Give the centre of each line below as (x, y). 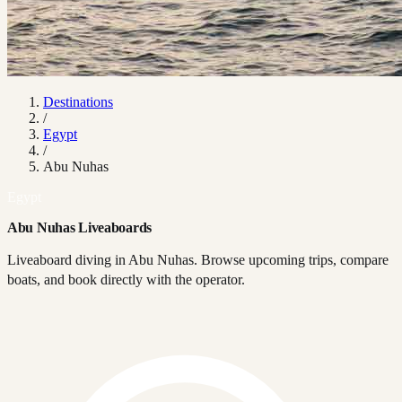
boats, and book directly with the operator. (126, 280)
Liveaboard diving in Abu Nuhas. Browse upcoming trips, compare (198, 260)
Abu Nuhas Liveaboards (79, 227)
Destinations (78, 102)
